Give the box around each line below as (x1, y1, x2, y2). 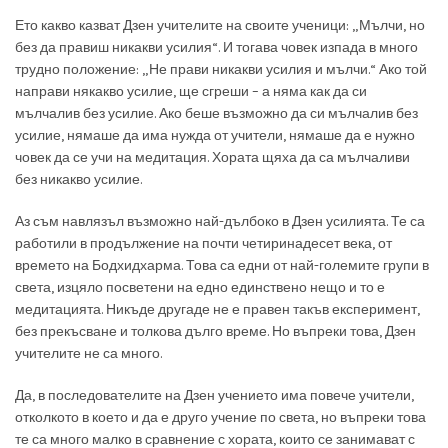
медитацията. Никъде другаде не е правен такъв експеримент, (15, 300, 420, 318)
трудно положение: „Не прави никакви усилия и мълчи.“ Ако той (15, 60, 427, 78)
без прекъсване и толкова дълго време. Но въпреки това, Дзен (15, 322, 416, 340)
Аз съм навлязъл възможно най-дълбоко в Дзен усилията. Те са (15, 212, 425, 230)
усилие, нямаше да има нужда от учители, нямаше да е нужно (15, 126, 415, 144)
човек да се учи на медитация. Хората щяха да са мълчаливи (15, 148, 410, 166)
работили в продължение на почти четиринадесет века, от (15, 234, 392, 252)
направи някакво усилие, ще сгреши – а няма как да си (15, 82, 367, 100)
